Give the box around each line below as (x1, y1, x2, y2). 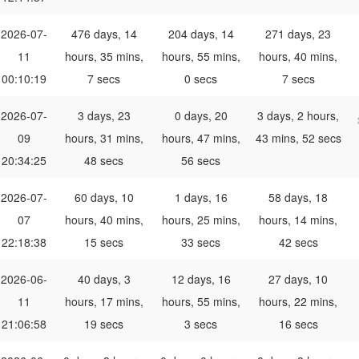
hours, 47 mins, (161, 130, 240, 147)
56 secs (181, 152, 220, 169)
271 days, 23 (265, 26, 331, 42)
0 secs (184, 71, 217, 87)
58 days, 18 (268, 189, 328, 206)
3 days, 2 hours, (257, 107, 339, 124)
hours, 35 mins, (64, 48, 143, 65)
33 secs (181, 234, 220, 251)
